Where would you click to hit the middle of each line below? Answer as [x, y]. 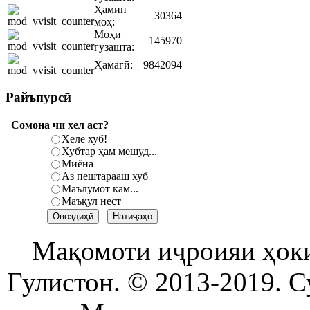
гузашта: [114, 47]
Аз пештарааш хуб [105, 176]
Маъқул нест [92, 201]
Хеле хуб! [85, 138]
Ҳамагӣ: [113, 65]
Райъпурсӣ [38, 97]
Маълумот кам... [100, 188]
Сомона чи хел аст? [60, 125]
